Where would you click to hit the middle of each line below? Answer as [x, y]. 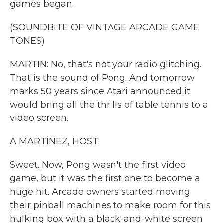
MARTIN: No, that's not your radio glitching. [106, 64]
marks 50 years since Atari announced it [100, 91]
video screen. [39, 118]
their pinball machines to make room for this [110, 205]
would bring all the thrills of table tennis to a [109, 105]
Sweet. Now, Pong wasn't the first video [98, 165]
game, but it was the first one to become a [105, 178]
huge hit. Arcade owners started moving [100, 192]
